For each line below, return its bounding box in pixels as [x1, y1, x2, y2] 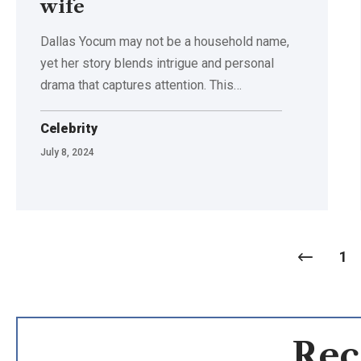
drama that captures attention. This [40, 77, 234, 93]
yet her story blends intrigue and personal [40, 55, 274, 71]
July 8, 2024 [40, 146, 94, 158]
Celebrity [40, 120, 98, 136]
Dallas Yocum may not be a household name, [40, 33, 289, 49]
